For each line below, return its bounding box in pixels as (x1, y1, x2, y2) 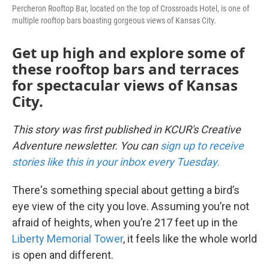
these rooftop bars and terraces (12, 59, 239, 79)
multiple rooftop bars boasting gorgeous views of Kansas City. (12, 16, 216, 25)
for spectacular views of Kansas (12, 75, 238, 95)
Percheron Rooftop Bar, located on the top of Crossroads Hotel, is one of (12, 4, 249, 13)
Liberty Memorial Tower (12, 232, 123, 245)
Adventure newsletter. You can (12, 139, 160, 152)
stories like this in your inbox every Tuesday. (12, 156, 220, 168)
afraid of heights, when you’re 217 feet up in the (12, 216, 238, 229)
